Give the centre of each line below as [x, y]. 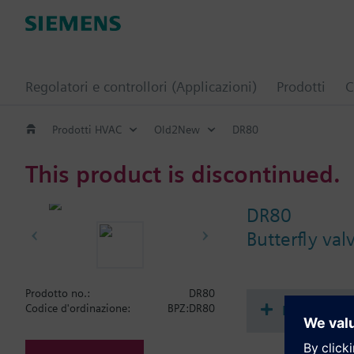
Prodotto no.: [58, 293]
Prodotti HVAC [87, 129]
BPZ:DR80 [191, 308]
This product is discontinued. [183, 173]
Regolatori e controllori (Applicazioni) [141, 87]
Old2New [177, 129]
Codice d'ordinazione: [78, 308]
